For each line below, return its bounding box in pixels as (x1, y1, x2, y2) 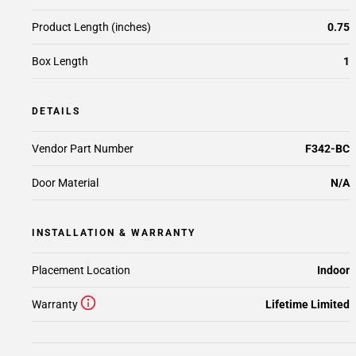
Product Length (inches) (32, 21, 151, 33)
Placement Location (32, 264, 130, 277)
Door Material (32, 176, 99, 189)
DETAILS (32, 106, 80, 117)
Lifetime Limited (265, 298, 350, 311)
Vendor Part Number (32, 142, 133, 155)
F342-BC (305, 142, 350, 155)
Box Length (32, 55, 88, 68)
